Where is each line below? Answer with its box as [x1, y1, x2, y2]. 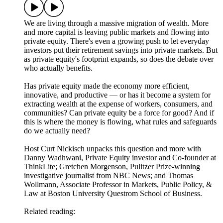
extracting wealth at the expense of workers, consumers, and [24, 99, 213, 108]
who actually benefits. [24, 63, 93, 72]
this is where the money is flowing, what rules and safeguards [24, 117, 217, 126]
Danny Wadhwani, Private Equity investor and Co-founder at [24, 153, 216, 162]
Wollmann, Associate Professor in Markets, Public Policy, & [24, 180, 212, 189]
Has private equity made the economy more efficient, [24, 81, 190, 90]
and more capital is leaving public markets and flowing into [24, 27, 209, 36]
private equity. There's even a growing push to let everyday [24, 36, 209, 45]
